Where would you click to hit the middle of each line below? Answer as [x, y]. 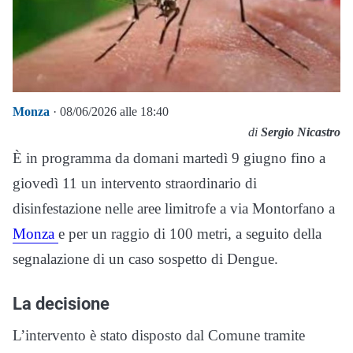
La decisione [61, 303]
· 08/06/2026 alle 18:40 [109, 111]
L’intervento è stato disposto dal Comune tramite [159, 335]
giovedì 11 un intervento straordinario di [135, 183]
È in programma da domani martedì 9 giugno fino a [169, 158]
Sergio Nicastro [301, 132]
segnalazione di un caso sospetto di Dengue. [145, 258]
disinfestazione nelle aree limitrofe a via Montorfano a [174, 208]
